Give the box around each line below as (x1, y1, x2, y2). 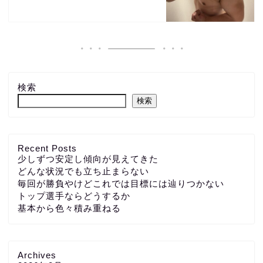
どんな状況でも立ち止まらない (18, 166, 149, 176)
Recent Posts (18, 143, 77, 153)
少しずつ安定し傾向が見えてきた (18, 153, 159, 164)
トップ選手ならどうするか (18, 190, 130, 201)
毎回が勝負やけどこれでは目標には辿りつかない (18, 178, 224, 188)
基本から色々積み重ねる (18, 203, 121, 213)
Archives (18, 249, 56, 260)
